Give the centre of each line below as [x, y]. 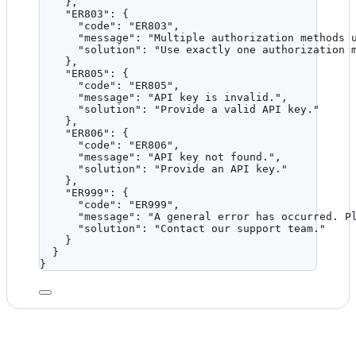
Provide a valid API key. [237, 110]
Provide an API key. [221, 169]
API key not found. [211, 157]
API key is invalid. [215, 98]
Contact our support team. [240, 229]
